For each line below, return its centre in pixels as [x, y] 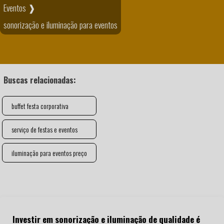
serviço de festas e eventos [44, 129]
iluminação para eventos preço [49, 153]
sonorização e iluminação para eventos [60, 24]
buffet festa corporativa [40, 106]
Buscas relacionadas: [40, 80]
